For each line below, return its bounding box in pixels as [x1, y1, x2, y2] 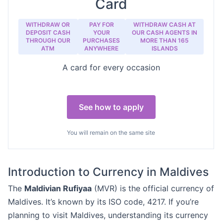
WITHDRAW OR [26, 21, 70, 28]
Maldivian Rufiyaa [24, 183, 92, 193]
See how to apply [78, 102, 144, 112]
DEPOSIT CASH [25, 29, 70, 36]
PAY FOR [89, 21, 114, 28]
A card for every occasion [62, 62, 160, 72]
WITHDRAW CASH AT [133, 21, 196, 28]
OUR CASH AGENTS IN [132, 29, 198, 36]
